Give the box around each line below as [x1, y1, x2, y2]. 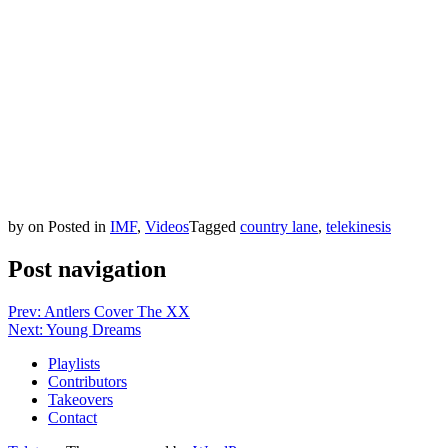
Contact [48, 408, 97, 426]
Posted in [48, 217, 110, 235]
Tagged [189, 217, 240, 235]
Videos [145, 217, 189, 235]
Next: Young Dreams [8, 320, 141, 338]
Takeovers [48, 390, 113, 408]
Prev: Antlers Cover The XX [8, 302, 190, 320]
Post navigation [8, 255, 166, 282]
